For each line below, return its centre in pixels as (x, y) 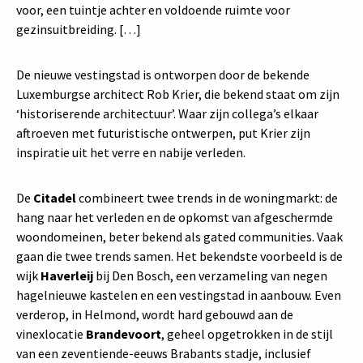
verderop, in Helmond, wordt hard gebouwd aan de (155, 314)
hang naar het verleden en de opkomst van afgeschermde (175, 217)
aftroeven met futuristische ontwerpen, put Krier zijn (163, 133)
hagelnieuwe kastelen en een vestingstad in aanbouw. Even (179, 295)
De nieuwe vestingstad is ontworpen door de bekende (163, 75)
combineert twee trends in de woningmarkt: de (207, 198)
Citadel (55, 198)
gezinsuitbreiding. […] (79, 29)
